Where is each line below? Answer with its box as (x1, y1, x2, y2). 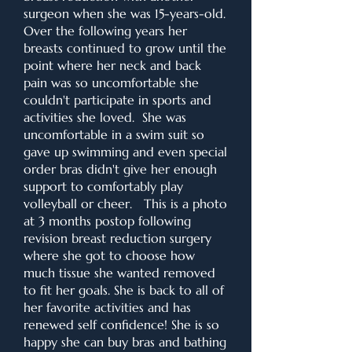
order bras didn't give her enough (24, 161, 217, 177)
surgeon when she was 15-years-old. (24, 5, 225, 21)
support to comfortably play (24, 178, 183, 194)
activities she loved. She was (24, 109, 186, 125)
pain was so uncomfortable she (24, 75, 199, 90)
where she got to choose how (24, 247, 195, 263)
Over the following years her (24, 23, 187, 38)
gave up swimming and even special (24, 144, 227, 159)
